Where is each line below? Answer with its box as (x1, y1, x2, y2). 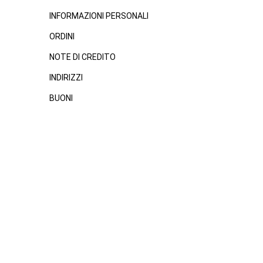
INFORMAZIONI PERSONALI (49, 11, 149, 21)
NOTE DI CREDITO (49, 52, 116, 62)
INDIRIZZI (49, 73, 83, 82)
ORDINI (49, 32, 75, 41)
